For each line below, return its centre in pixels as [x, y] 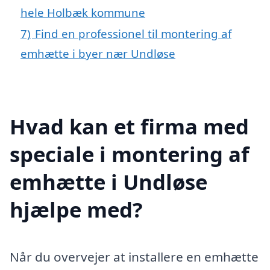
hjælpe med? [76, 210]
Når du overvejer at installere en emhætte [134, 257]
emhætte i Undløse [108, 182]
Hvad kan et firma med [129, 127]
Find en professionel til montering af [133, 33]
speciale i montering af [129, 154]
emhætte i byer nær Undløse [98, 53]
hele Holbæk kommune [83, 12]
